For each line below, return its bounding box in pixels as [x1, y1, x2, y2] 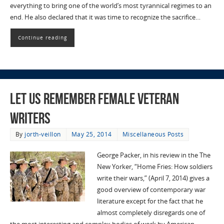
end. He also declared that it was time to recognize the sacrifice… [9, 12, 200, 21]
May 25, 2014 [71, 129, 112, 138]
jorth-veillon [24, 129, 61, 138]
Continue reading [17, 33, 67, 41]
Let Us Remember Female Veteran [9, 90, 179, 107]
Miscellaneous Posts [122, 129, 184, 138]
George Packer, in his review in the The [96, 150, 210, 159]
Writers [9, 109, 50, 126]
